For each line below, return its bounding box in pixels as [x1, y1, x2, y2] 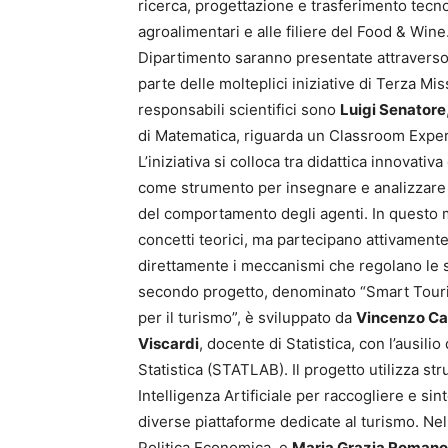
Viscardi [138, 334, 199, 353]
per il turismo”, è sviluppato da [138, 308, 356, 327]
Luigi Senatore [340, 100, 446, 119]
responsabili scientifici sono [138, 100, 340, 119]
